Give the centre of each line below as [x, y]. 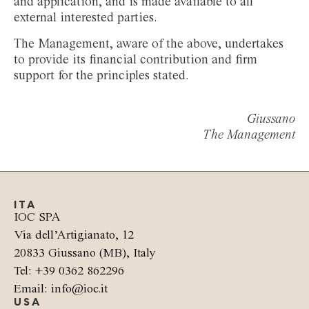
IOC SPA [37, 217]
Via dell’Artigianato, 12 [74, 235]
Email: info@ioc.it [61, 289]
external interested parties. [86, 18]
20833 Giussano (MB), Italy [84, 253]
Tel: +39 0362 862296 [69, 271]
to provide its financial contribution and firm [136, 60]
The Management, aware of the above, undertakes [149, 44]
